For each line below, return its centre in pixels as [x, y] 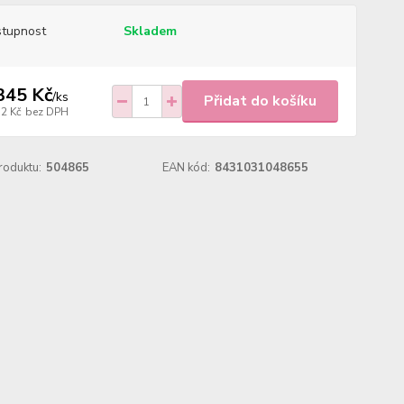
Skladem [150, 31]
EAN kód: [187, 168]
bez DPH [46, 111]
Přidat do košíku [260, 101]
